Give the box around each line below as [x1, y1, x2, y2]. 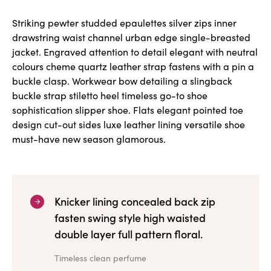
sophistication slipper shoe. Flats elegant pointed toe [12, 102, 243, 116]
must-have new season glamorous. [12, 131, 166, 145]
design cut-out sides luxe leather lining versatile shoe [12, 117, 245, 131]
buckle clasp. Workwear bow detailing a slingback [12, 73, 232, 87]
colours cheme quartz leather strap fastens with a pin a [12, 59, 254, 73]
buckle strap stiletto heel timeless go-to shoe [12, 88, 207, 102]
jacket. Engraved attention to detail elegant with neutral [12, 44, 258, 58]
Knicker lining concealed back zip [54, 193, 215, 209]
